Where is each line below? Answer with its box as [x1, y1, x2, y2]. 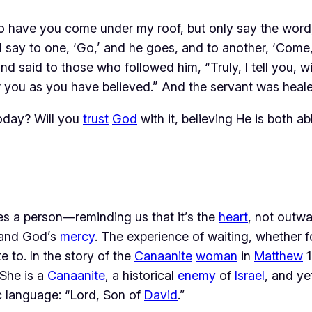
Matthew [254, 249, 303, 264]
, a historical [105, 268, 178, 283]
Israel [235, 268, 265, 283]
